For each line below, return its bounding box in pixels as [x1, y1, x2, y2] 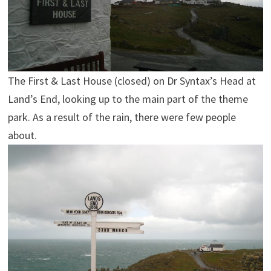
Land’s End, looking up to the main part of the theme [7, 91, 248, 106]
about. [7, 128, 37, 142]
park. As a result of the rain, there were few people [7, 109, 236, 124]
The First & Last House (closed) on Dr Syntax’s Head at [7, 73, 256, 88]
